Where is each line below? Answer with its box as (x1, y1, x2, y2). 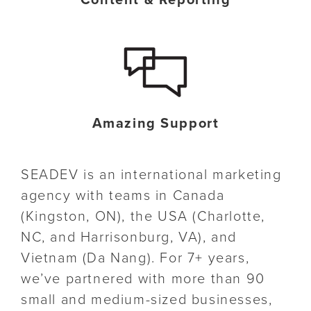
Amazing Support (92, 115, 219, 133)
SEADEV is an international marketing (21, 167, 282, 184)
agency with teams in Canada (21, 187, 225, 205)
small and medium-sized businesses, (21, 292, 273, 309)
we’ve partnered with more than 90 (21, 271, 265, 288)
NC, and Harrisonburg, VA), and (21, 229, 237, 246)
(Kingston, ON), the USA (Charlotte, (21, 208, 266, 226)
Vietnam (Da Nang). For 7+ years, (21, 250, 250, 267)
